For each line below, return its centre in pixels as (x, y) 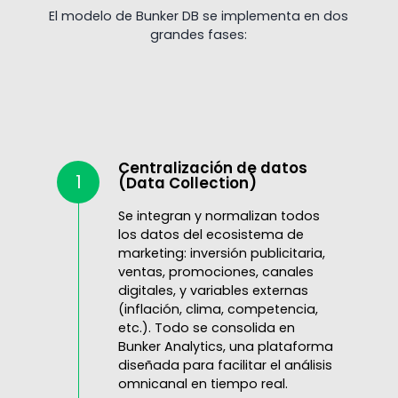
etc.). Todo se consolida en (206, 328)
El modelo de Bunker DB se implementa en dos (199, 16)
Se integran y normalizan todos (219, 216)
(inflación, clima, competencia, (218, 310)
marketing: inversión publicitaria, (221, 254)
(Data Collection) (187, 183)
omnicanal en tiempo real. (203, 384)
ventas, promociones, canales (215, 272)
